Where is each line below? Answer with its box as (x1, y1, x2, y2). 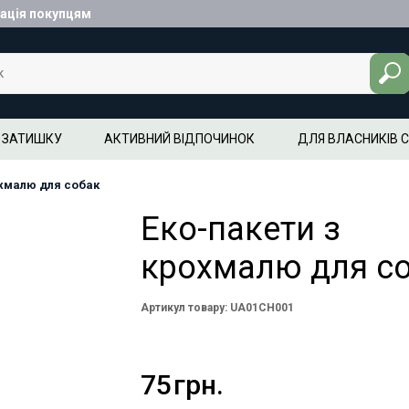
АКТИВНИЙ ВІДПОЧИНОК (104, 131, 256, 146)
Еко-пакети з (141, 210, 341, 248)
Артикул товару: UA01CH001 (141, 301, 294, 314)
